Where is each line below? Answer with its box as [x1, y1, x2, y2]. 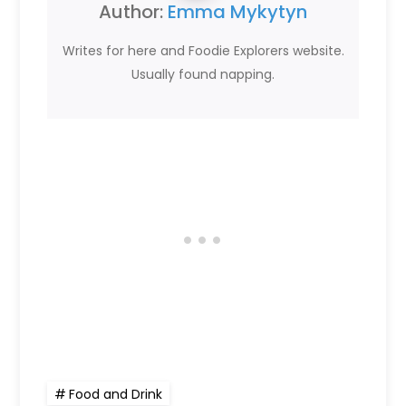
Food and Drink [69, 384, 163, 403]
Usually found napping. [131, 64, 275, 83]
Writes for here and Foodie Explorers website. [62, 41, 344, 60]
